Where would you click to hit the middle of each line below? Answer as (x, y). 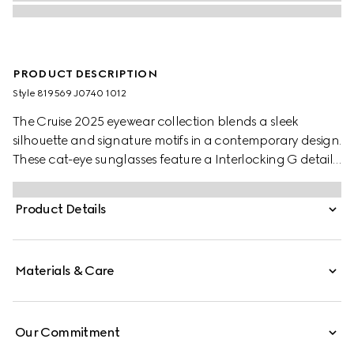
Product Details (61, 209)
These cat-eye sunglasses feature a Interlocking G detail (173, 159)
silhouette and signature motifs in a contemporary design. (177, 140)
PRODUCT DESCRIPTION (85, 74)
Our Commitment (68, 332)
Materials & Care (65, 271)
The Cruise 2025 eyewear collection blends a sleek (156, 121)
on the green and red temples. (99, 178)
